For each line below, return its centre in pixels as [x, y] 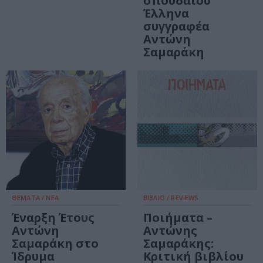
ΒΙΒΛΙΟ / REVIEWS [171, 198]
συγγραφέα [176, 26]
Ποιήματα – [178, 218]
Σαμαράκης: [178, 244]
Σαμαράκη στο [55, 244]
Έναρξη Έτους [53, 218]
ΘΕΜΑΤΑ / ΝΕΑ [35, 198]
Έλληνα [166, 14]
